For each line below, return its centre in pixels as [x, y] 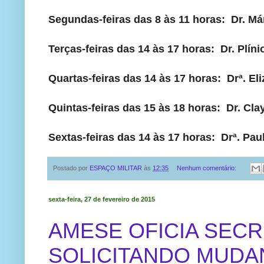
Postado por [71, 168]
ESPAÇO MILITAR [116, 168]
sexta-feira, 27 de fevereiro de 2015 [102, 199]
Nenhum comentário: [207, 168]
